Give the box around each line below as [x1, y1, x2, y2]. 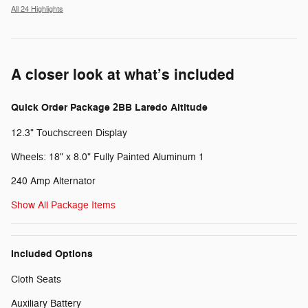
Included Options [11, 247, 93, 261]
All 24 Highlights [11, 4, 63, 14]
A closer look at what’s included [11, 65, 234, 85]
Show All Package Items [11, 199, 115, 211]
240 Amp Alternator [11, 175, 96, 187]
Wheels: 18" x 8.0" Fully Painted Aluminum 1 [11, 151, 204, 163]
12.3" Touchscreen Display [11, 126, 127, 139]
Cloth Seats [11, 273, 61, 285]
